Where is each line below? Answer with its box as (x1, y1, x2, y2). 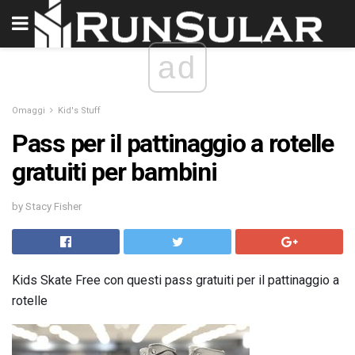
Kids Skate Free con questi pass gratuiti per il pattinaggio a (12, 272, 339, 288)
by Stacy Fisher (12, 200, 82, 212)
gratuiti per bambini (12, 157, 217, 187)
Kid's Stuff (58, 105, 101, 116)
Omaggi (12, 105, 45, 116)
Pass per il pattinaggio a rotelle (12, 128, 334, 158)
